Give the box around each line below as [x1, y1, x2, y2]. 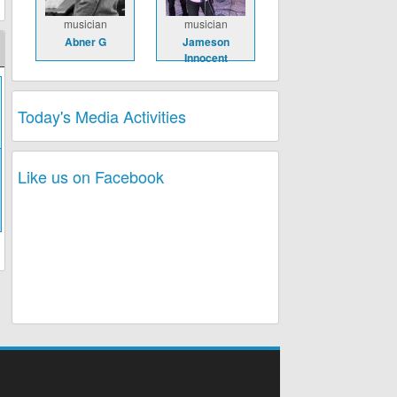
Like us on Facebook [18, 165, 164, 188]
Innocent [183, 50, 228, 66]
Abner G [64, 34, 106, 50]
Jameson [182, 34, 230, 50]
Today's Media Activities [18, 105, 186, 128]
